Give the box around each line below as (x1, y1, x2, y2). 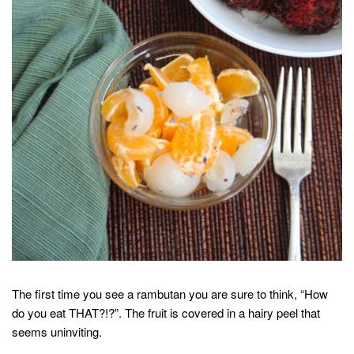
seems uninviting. (12, 322, 102, 340)
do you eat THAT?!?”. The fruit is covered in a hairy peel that (12, 303, 320, 321)
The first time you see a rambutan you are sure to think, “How (12, 284, 328, 302)
